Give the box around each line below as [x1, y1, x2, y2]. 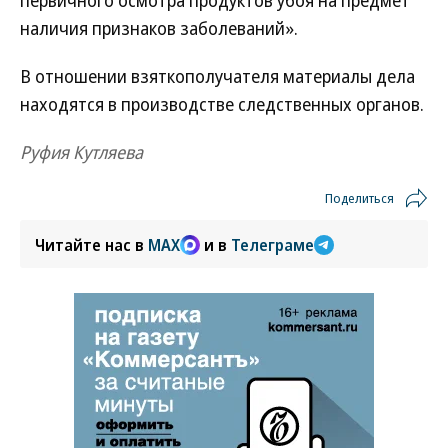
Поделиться [325, 189, 394, 207]
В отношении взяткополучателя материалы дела [20, 64, 415, 88]
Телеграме [231, 234, 314, 256]
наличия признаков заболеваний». [20, 16, 298, 40]
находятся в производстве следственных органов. [20, 92, 424, 116]
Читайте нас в [35, 234, 148, 256]
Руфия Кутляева [20, 140, 143, 164]
